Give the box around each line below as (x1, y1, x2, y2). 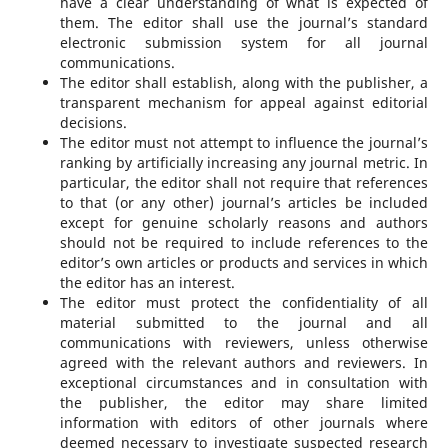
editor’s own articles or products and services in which (59, 252, 429, 272)
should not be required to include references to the (59, 232, 429, 252)
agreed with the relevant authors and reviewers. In (59, 352, 429, 372)
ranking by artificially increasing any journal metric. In (59, 152, 429, 172)
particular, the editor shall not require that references (59, 172, 429, 192)
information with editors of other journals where (59, 412, 429, 432)
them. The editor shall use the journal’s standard (59, 12, 429, 32)
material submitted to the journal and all (59, 312, 429, 332)
